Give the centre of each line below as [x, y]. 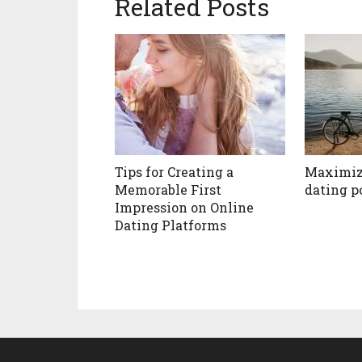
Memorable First [168, 190]
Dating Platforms [170, 225]
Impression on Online [184, 208]
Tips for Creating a [174, 172]
